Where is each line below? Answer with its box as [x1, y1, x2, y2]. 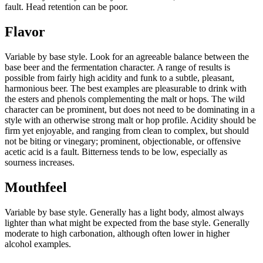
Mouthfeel [5, 179, 67, 195]
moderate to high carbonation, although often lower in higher [5, 228, 230, 238]
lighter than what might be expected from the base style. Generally [5, 217, 249, 228]
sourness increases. [5, 157, 75, 167]
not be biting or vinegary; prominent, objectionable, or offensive [5, 136, 241, 146]
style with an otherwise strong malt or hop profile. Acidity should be [5, 114, 256, 125]
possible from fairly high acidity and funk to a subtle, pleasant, [5, 72, 234, 83]
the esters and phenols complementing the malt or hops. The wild [5, 93, 245, 104]
